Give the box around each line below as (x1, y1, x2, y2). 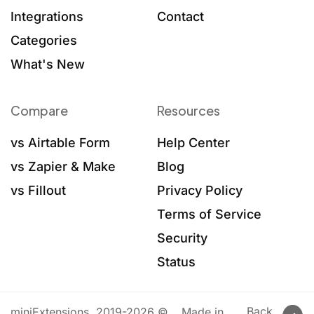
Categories (11, 33, 77, 48)
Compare (11, 102, 68, 119)
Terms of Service (157, 207, 261, 222)
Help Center (157, 135, 230, 151)
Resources (157, 102, 220, 119)
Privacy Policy (157, 183, 243, 198)
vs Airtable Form (11, 135, 110, 151)
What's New (11, 57, 85, 72)
